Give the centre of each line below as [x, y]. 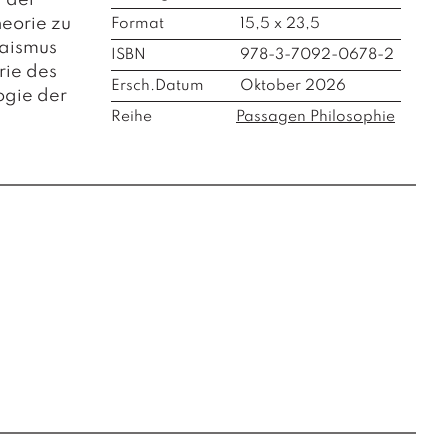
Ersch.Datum [157, 86]
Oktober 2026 [291, 86]
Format [137, 24]
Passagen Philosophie [315, 117]
